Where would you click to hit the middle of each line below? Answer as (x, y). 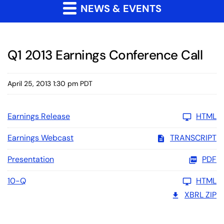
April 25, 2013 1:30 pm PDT (50, 83)
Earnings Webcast (40, 137)
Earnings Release (39, 116)
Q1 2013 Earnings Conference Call (105, 55)
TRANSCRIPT (193, 137)
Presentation (31, 159)
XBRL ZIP (200, 194)
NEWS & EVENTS (119, 8)
